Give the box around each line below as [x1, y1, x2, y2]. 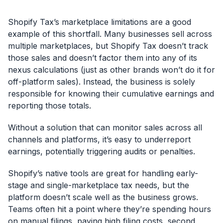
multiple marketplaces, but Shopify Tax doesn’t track [8, 41, 208, 51]
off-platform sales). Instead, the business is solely [8, 77, 195, 87]
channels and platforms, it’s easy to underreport [8, 134, 191, 145]
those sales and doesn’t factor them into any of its [8, 53, 197, 63]
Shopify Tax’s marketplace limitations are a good [8, 17, 191, 27]
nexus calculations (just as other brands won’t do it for [8, 65, 215, 75]
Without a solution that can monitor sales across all [8, 122, 202, 133]
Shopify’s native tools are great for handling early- [8, 168, 198, 179]
